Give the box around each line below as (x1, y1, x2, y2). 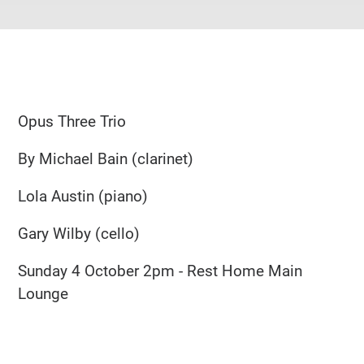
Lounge (18, 284, 69, 303)
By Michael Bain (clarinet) (18, 149, 194, 168)
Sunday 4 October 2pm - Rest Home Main (18, 261, 303, 280)
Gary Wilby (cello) (18, 223, 141, 243)
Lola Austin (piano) (18, 186, 149, 206)
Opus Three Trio (18, 111, 127, 131)
